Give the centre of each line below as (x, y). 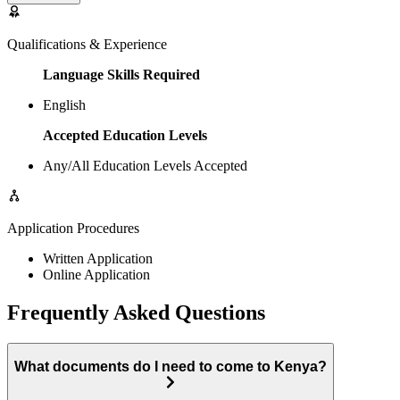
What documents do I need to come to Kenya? (171, 367)
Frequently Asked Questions (136, 312)
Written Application (98, 258)
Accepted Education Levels (125, 135)
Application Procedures (73, 228)
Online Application (96, 274)
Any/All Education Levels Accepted (145, 165)
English (64, 104)
